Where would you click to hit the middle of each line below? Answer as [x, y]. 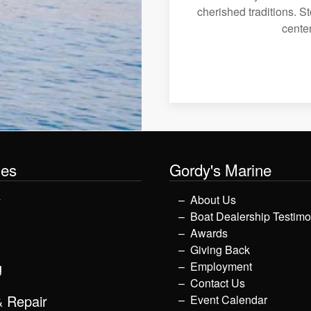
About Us [213, 200]
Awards [209, 233]
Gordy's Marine [220, 170]
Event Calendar [229, 300]
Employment [221, 267]
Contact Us [218, 283]
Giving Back [220, 250]
